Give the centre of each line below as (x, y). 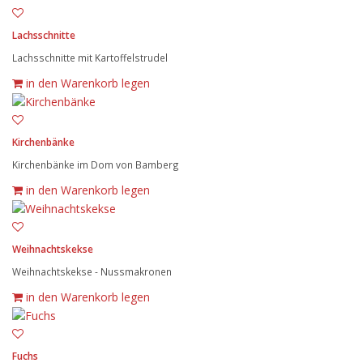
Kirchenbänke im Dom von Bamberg (96, 164)
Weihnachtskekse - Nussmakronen (92, 271)
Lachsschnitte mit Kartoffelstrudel (90, 57)
